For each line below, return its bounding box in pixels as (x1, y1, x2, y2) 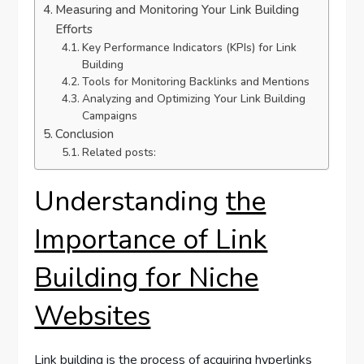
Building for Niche (34, 259, 259, 297)
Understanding (34, 183, 227, 221)
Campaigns (81, 108, 137, 124)
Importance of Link (34, 221, 268, 259)
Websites (34, 297, 151, 336)
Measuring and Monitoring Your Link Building (55, 2, 300, 19)
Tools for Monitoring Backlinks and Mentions (81, 74, 310, 90)
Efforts (55, 21, 93, 38)
